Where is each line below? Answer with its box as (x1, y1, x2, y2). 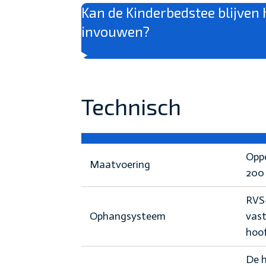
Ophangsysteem (89, 210, 166, 223)
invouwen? (81, 23, 150, 40)
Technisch (81, 93, 181, 121)
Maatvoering (89, 158, 150, 172)
